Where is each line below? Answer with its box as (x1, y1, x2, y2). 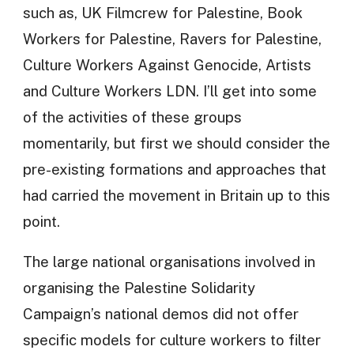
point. (22, 212, 60, 230)
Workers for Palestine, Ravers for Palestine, (22, 29, 322, 47)
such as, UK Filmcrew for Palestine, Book (22, 3, 303, 21)
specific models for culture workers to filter (22, 331, 321, 349)
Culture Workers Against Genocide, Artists (22, 55, 311, 73)
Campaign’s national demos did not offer (22, 305, 299, 323)
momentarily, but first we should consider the (22, 134, 330, 152)
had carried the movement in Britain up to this (22, 186, 330, 204)
